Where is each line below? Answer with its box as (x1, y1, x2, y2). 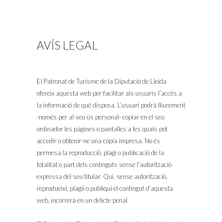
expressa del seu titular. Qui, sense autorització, (37, 172, 167, 180)
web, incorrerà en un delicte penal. (37, 196, 129, 204)
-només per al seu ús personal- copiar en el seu (37, 113, 165, 121)
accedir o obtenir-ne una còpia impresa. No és (37, 137, 160, 145)
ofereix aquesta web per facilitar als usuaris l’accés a (37, 89, 182, 97)
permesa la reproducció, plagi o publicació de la (37, 149, 164, 157)
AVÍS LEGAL (37, 38, 98, 52)
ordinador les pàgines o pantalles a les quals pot (37, 125, 167, 133)
